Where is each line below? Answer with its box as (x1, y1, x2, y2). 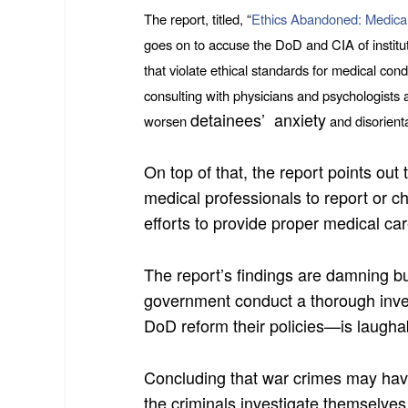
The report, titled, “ (144, 9, 252, 29)
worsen (144, 111, 191, 131)
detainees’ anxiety (190, 107, 327, 132)
